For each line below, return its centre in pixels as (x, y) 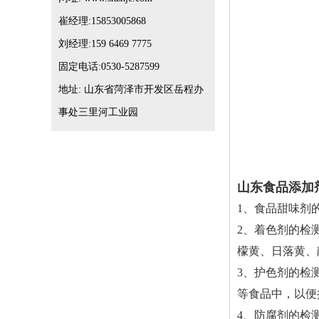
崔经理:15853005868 (102, 21)
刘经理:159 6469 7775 (105, 44)
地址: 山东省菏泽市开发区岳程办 (131, 89)
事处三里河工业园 (98, 112)
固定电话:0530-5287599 (109, 67)
